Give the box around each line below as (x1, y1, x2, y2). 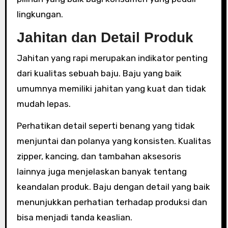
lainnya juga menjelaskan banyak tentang (16, 166, 187, 177)
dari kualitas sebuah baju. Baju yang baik (16, 68, 182, 78)
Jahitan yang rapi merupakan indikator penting (16, 52, 208, 63)
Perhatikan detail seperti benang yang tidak (16, 120, 195, 131)
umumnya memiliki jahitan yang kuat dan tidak (16, 83, 206, 94)
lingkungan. (16, 9, 63, 19)
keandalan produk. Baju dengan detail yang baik (16, 181, 210, 192)
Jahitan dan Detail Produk (16, 30, 193, 45)
